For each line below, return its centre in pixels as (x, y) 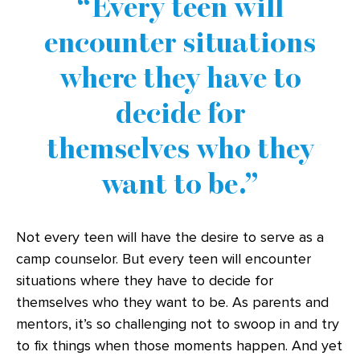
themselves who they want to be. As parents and (172, 302)
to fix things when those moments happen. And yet (179, 346)
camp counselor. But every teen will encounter (164, 259)
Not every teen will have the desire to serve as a (170, 237)
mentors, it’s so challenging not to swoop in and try (178, 324)
